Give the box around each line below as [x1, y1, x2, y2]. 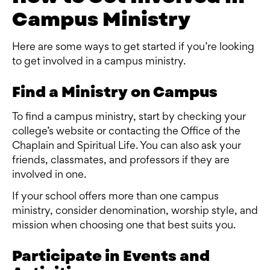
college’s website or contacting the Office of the [12, 127, 240, 137]
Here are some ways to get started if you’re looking [12, 43, 254, 53]
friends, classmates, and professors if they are [12, 156, 230, 166]
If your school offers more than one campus [12, 192, 219, 202]
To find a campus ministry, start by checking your [12, 113, 246, 123]
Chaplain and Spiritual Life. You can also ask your [12, 142, 241, 152]
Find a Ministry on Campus [12, 81, 218, 103]
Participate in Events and [12, 245, 210, 267]
